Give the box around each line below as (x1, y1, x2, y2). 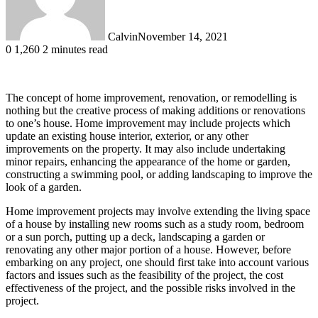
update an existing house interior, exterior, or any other (6, 129, 248, 142)
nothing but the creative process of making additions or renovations (6, 104, 305, 116)
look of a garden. (6, 180, 82, 193)
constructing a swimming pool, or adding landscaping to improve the (6, 168, 312, 180)
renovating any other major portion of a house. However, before (6, 243, 291, 256)
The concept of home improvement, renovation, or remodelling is (6, 91, 297, 104)
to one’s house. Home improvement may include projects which (6, 116, 290, 129)
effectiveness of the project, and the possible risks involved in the (6, 281, 295, 294)
